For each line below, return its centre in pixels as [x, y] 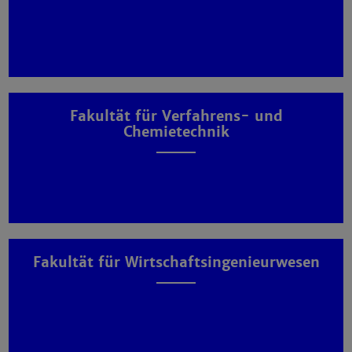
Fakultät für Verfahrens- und [176, 115]
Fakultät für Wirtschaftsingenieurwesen [176, 262]
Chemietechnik [176, 131]
